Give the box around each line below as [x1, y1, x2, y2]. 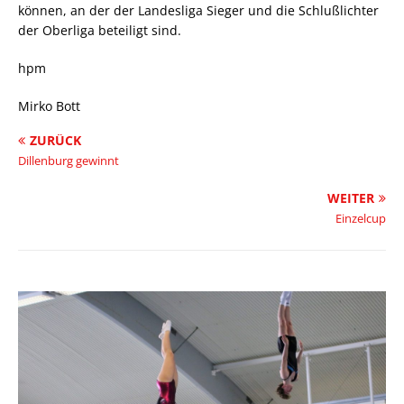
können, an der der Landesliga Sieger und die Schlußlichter [18, 2, 379, 19]
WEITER [327, 189, 374, 207]
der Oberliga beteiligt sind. [18, 22, 181, 39]
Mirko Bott [18, 97, 80, 115]
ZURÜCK [30, 132, 81, 149]
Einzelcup [335, 210, 386, 226]
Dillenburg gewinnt [18, 152, 119, 169]
